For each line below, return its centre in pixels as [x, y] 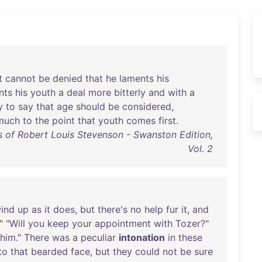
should [91, 106]
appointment [123, 223]
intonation [142, 237]
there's [113, 209]
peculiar [98, 237]
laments [137, 78]
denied [68, 78]
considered [147, 106]
